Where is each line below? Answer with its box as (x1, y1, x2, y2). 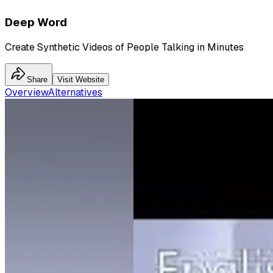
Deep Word (5, 14, 67, 30)
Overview (5, 86, 48, 99)
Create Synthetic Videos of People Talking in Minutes (5, 41, 244, 54)
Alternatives (48, 86, 102, 99)
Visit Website (57, 75, 104, 85)
